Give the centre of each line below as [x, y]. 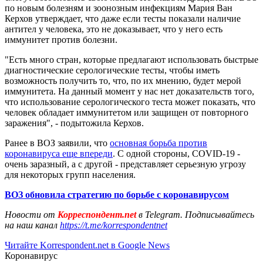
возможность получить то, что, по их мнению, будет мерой [123, 80]
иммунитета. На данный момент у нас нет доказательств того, [129, 91]
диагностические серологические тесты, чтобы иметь [112, 70]
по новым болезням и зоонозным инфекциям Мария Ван [119, 8]
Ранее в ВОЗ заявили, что [57, 143]
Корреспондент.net [97, 214]
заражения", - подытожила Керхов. [74, 123]
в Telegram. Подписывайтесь [196, 214]
